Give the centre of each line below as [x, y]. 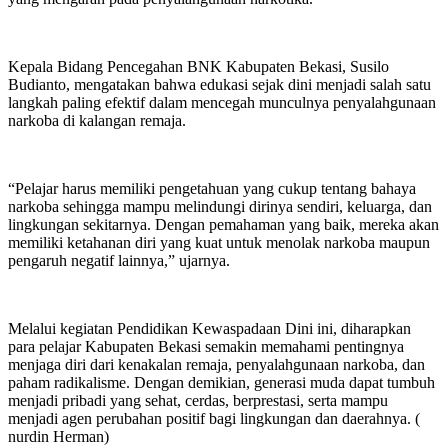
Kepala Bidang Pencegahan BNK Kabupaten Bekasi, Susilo [198, 67]
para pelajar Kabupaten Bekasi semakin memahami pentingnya [206, 347]
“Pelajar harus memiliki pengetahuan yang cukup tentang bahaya [212, 189]
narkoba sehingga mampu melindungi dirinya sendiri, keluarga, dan [220, 207]
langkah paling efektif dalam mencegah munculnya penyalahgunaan [222, 103]
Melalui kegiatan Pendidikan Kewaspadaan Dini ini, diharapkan [209, 329]
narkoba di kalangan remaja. [97, 121]
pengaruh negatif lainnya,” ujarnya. [119, 261]
